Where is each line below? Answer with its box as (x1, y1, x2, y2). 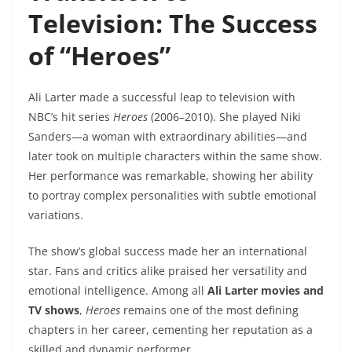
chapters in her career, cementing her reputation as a (28, 322, 313, 338)
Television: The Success (28, 6, 317, 41)
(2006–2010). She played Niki (148, 109, 301, 125)
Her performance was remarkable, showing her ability (28, 168, 313, 184)
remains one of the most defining (120, 302, 299, 318)
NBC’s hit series (28, 109, 113, 125)
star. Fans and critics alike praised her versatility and (28, 263, 307, 279)
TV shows (28, 302, 79, 318)
